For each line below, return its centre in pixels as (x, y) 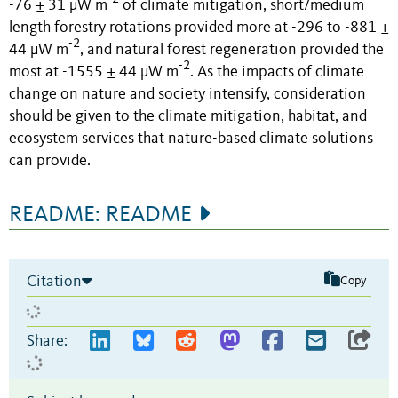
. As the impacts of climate (277, 72)
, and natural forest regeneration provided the (232, 50)
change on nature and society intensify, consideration (187, 94)
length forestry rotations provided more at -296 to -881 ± (199, 28)
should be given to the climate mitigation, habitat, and (188, 116)
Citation (54, 281)
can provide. (50, 161)
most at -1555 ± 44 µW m (94, 72)
